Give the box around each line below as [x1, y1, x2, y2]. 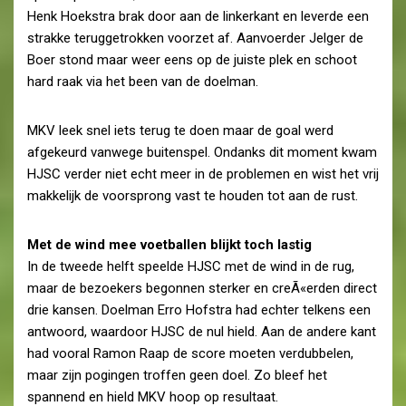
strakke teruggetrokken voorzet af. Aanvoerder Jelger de [27, 29, 363, 46]
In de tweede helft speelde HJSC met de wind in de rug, [27, 257, 354, 275]
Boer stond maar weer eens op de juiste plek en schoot [27, 51, 357, 68]
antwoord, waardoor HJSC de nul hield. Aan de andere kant [27, 323, 376, 340]
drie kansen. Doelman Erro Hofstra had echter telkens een [27, 301, 371, 318]
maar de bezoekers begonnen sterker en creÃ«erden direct [27, 279, 377, 296]
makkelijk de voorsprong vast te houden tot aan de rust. [27, 187, 358, 204]
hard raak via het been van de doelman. [27, 72, 258, 90]
